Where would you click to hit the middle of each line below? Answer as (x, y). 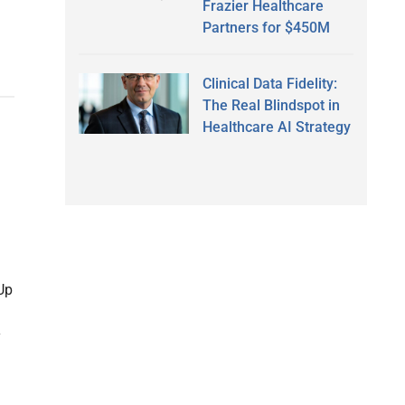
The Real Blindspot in (271, 105)
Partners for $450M (266, 27)
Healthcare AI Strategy (276, 127)
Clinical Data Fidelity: (269, 83)
